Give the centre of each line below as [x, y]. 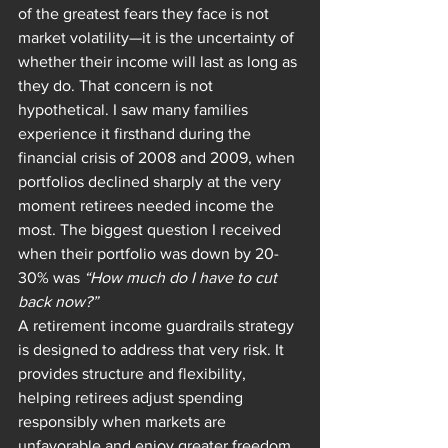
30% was [51, 278]
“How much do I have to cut [182, 278]
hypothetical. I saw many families [135, 110]
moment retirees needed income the [148, 206]
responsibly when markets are [124, 422]
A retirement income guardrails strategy [158, 326]
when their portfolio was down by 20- [148, 254]
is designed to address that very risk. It [153, 350]
